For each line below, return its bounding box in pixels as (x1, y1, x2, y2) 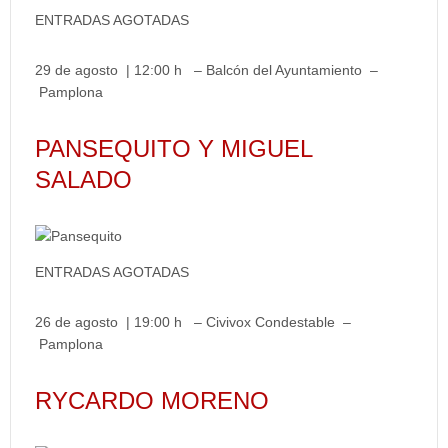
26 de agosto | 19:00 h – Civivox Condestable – (35, 314, 351, 330)
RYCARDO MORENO (35, 387, 269, 414)
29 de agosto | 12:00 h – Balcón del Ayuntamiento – (35, 62, 378, 78)
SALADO (35, 166, 132, 193)
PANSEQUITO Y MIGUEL (35, 135, 312, 162)
